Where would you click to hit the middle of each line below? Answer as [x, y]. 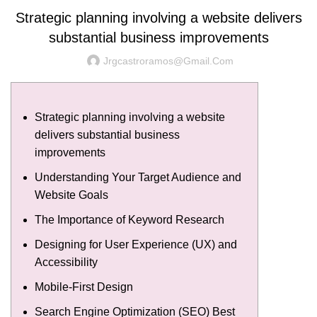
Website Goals [71, 195]
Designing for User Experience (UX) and [136, 244]
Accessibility [66, 262]
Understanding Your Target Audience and [138, 177]
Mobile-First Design [84, 287]
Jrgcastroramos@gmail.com [168, 60]
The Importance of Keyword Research [129, 219]
